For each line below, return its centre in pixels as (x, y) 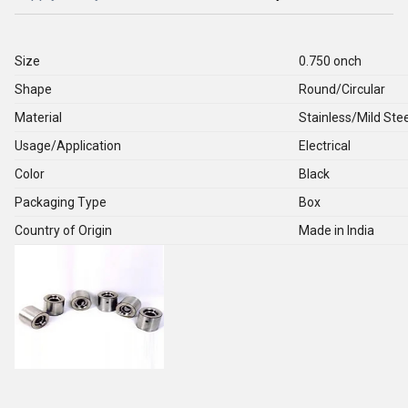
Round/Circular (342, 89)
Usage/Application (68, 146)
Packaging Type (61, 202)
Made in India (337, 230)
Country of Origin (63, 230)
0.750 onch (330, 61)
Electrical (325, 146)
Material (38, 117)
